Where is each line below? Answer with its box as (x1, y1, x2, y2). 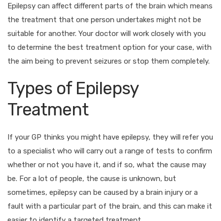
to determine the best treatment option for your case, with (7, 42, 212, 52)
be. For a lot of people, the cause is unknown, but (7, 174, 176, 183)
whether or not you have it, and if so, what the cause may (7, 160, 206, 169)
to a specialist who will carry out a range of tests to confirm (7, 146, 212, 155)
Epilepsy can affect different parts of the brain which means (7, 1, 213, 10)
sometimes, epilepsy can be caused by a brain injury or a (7, 187, 198, 197)
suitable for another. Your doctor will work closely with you (7, 29, 206, 38)
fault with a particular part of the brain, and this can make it (7, 201, 212, 211)
